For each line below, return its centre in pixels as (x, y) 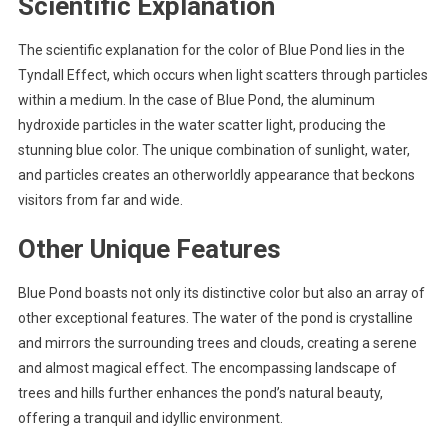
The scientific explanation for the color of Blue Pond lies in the (211, 50)
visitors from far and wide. (100, 200)
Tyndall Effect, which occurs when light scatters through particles (222, 75)
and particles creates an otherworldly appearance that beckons (216, 175)
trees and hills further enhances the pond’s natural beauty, (200, 393)
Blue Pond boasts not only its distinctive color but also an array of (221, 293)
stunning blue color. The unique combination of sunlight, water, (213, 150)
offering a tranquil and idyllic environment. (150, 418)
